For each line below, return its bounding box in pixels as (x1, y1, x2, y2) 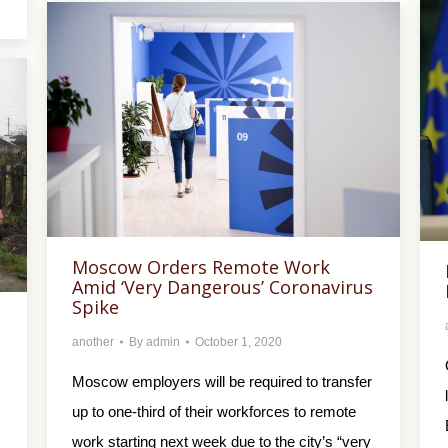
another (72, 335, 114, 350)
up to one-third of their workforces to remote (72, 403, 356, 421)
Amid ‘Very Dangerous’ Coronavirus (72, 275, 373, 300)
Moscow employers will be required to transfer (72, 373, 372, 391)
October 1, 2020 (195, 335, 282, 350)
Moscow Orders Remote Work (72, 255, 330, 280)
